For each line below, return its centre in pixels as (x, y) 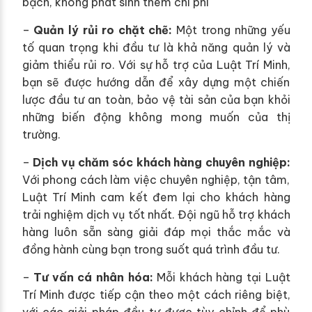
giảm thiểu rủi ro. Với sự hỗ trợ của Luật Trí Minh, (156, 65)
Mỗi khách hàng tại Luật (221, 278)
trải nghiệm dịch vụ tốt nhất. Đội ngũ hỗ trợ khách (156, 215)
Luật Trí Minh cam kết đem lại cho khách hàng (156, 197)
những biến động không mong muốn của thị (156, 117)
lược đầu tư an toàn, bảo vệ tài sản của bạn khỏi (156, 100)
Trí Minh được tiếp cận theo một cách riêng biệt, (156, 295)
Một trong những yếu (231, 30)
